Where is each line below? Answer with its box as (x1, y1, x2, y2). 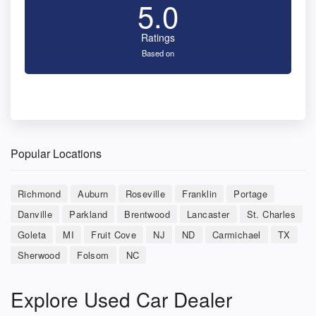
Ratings (141, 30, 175, 44)
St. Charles (246, 207, 296, 221)
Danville (18, 207, 53, 221)
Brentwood (124, 207, 171, 221)
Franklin (182, 186, 217, 200)
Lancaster (187, 207, 230, 221)
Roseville (125, 186, 166, 200)
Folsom (77, 248, 109, 262)
